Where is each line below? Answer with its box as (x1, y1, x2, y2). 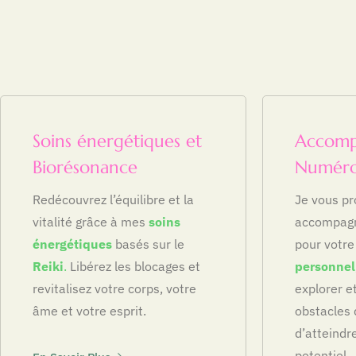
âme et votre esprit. (33, 302, 146, 319)
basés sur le (112, 235, 184, 252)
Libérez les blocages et (67, 257, 200, 274)
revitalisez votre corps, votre (33, 280, 196, 296)
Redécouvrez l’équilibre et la (33, 191, 194, 207)
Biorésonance (33, 156, 137, 178)
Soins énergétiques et (33, 130, 202, 152)
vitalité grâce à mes (33, 213, 149, 230)
